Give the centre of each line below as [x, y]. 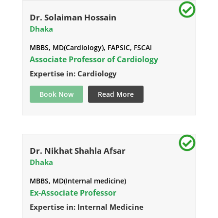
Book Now [56, 94]
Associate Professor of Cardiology [94, 60]
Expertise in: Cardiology [73, 74]
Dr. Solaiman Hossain [73, 18]
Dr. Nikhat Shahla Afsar [77, 151]
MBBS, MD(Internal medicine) [78, 181]
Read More [116, 94]
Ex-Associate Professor [73, 193]
